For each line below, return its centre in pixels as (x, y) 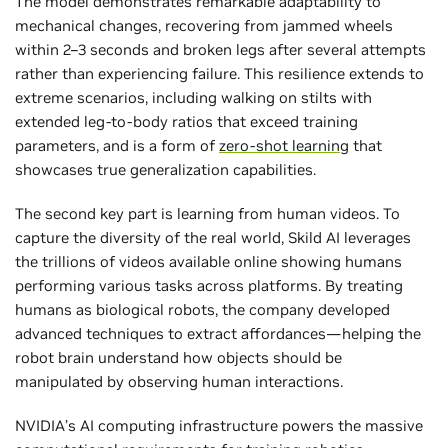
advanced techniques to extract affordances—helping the (218, 333)
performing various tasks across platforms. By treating (209, 285)
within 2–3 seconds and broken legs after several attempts (220, 49)
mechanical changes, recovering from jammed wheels (204, 25)
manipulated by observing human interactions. (179, 381)
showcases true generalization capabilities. (165, 169)
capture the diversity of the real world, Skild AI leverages (213, 237)
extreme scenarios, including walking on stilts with (193, 97)
